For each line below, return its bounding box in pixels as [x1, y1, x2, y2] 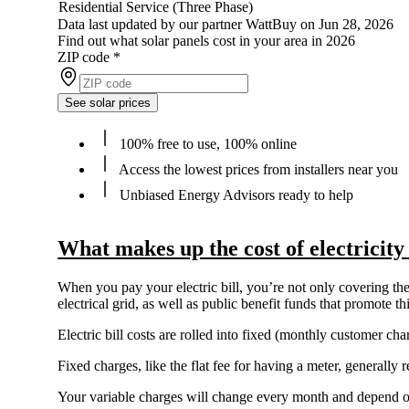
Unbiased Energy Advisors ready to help [116, 187, 354, 204]
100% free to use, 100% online [116, 136, 298, 152]
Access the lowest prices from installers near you [116, 162, 399, 178]
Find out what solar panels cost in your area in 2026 [58, 33, 356, 49]
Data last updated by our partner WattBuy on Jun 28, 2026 [58, 16, 394, 33]
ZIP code [58, 49, 110, 66]
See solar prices [65, 96, 152, 110]
